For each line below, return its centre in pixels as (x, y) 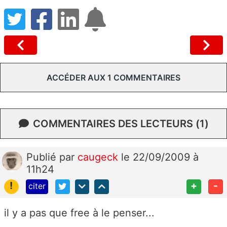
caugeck (99, 157)
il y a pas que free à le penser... (79, 213)
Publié (43, 157)
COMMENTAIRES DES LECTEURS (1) (121, 123)
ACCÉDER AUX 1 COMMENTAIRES (113, 77)
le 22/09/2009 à (160, 157)
